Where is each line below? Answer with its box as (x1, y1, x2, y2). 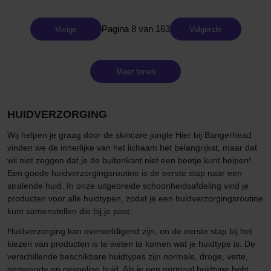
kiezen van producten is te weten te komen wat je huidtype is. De (7, 239, 255, 249)
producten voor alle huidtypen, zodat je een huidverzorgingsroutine (7, 194, 263, 204)
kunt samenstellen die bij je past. (7, 206, 132, 217)
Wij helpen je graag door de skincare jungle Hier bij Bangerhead (7, 130, 252, 140)
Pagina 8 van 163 (101, 24, 170, 34)
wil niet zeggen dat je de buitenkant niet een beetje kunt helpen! (7, 155, 251, 166)
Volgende (189, 24, 221, 34)
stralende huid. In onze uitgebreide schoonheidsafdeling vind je (7, 181, 249, 191)
